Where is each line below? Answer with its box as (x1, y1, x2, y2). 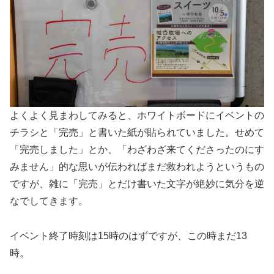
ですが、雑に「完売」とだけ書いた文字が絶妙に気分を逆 (10, 178, 264, 189)
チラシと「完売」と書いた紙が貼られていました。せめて (10, 127, 264, 138)
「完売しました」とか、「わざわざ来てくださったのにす (10, 144, 264, 155)
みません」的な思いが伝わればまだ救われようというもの (10, 161, 264, 172)
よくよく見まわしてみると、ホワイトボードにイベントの (10, 109, 264, 120)
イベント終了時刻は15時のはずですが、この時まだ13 (10, 230, 247, 241)
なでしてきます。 (10, 195, 88, 206)
